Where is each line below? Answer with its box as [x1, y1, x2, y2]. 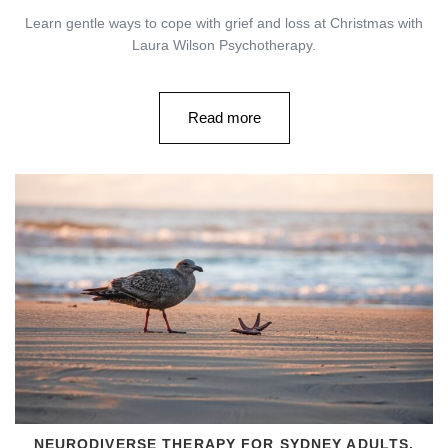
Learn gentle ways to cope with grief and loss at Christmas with [25, 14, 423, 31]
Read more [187, 108, 261, 126]
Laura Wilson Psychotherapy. [132, 36, 316, 53]
